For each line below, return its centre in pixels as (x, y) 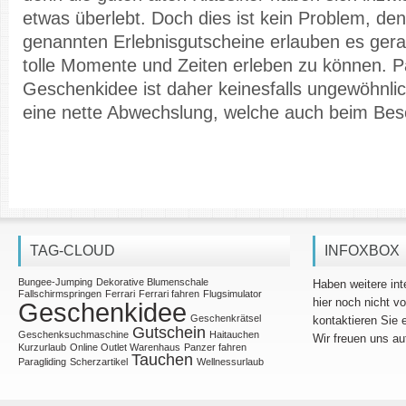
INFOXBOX (362, 251)
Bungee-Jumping (55, 282)
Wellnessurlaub (230, 362)
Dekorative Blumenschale (152, 282)
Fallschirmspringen (60, 294)
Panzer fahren (215, 347)
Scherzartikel (99, 362)
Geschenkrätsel (226, 318)
